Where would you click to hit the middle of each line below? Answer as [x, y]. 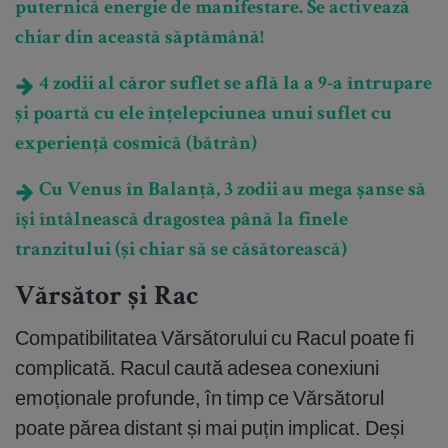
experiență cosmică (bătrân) [136, 145]
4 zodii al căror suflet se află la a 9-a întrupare [233, 85]
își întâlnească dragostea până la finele [181, 221]
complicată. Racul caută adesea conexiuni [197, 368]
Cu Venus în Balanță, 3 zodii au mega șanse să [230, 191]
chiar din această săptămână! [139, 39]
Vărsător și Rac [107, 298]
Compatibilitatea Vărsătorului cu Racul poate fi [214, 338]
